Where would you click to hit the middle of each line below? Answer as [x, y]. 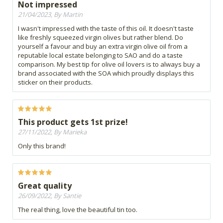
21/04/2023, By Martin [50, 15]
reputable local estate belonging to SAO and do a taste [100, 56]
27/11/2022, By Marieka [52, 132]
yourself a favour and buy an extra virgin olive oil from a [103, 47]
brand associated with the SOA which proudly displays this [106, 73]
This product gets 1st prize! [73, 122]
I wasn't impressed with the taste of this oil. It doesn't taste [106, 29]
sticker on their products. [55, 82]
